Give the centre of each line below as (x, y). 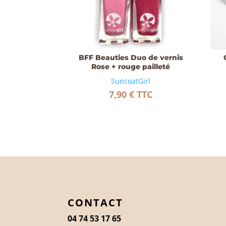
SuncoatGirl (131, 81)
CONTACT (96, 203)
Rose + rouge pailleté (131, 67)
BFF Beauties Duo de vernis (131, 58)
